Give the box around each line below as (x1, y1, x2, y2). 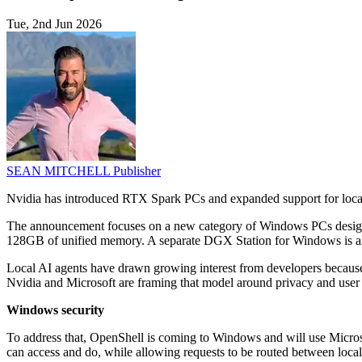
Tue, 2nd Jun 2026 (6, 17, 102, 32)
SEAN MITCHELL (6, 164, 113, 179)
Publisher (113, 164, 161, 179)
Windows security (6, 303, 104, 318)
